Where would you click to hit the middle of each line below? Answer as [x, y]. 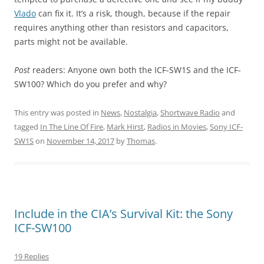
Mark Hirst [125, 127]
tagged [27, 127]
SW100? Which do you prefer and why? [90, 84]
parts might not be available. [71, 42]
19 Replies [32, 257]
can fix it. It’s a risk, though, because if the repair [133, 14]
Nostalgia [140, 113]
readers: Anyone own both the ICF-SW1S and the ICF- [136, 70]
